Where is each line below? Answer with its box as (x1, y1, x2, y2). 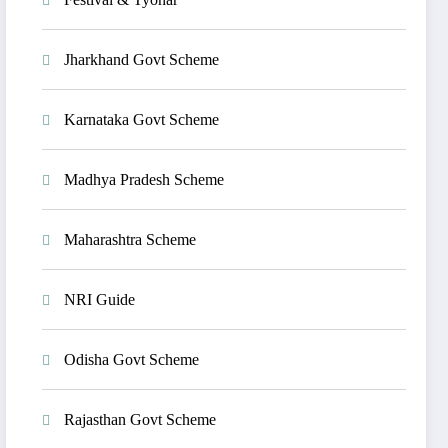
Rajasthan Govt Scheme (64, 410, 217, 428)
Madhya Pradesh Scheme (64, 170, 225, 188)
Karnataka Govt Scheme (64, 110, 220, 128)
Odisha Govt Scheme (64, 350, 200, 368)
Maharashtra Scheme (64, 230, 197, 248)
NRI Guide (64, 290, 136, 308)
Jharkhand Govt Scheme (64, 50, 220, 68)
